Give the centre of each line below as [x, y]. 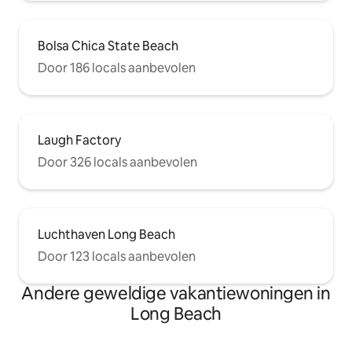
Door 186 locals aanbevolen [117, 68]
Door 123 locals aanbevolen [117, 256]
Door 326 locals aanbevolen [117, 162]
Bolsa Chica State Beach [108, 46]
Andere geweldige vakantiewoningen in [176, 293]
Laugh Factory [79, 140]
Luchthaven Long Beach [106, 234]
